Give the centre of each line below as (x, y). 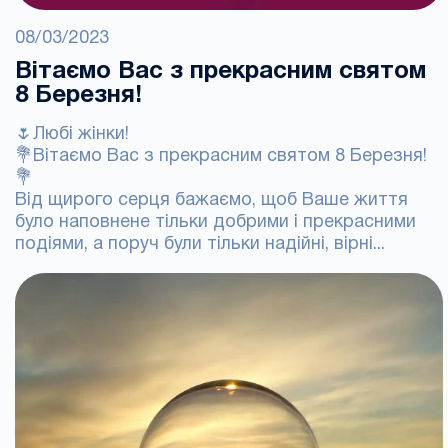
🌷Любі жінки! (72, 134)
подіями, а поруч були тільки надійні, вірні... (200, 244)
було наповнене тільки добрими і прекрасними (215, 222)
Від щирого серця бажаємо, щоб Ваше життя (211, 200)
